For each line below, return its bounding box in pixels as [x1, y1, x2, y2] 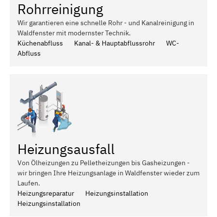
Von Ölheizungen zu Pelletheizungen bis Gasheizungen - [17, 158, 190, 167]
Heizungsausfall [17, 139, 115, 158]
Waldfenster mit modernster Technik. [17, 28, 131, 37]
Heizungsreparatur [17, 188, 74, 198]
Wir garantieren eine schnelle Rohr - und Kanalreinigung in [17, 18, 194, 27]
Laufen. [17, 178, 40, 187]
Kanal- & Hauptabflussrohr [74, 38, 155, 47]
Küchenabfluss [17, 38, 63, 47]
